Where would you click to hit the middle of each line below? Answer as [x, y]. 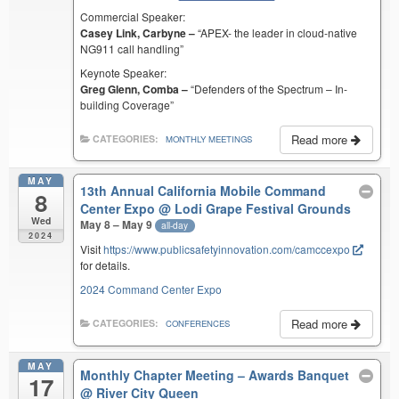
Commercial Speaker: [133, 16]
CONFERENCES [198, 323]
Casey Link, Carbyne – [138, 33]
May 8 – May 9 [118, 225]
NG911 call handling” [132, 48]
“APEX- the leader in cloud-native [277, 32]
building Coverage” [127, 104]
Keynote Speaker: [124, 72]
